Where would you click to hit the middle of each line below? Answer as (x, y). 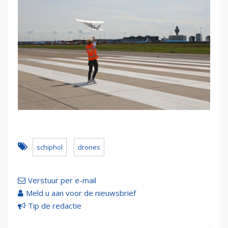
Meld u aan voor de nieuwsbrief (81, 193)
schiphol (50, 147)
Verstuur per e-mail (62, 180)
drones (89, 147)
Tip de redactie (55, 205)
